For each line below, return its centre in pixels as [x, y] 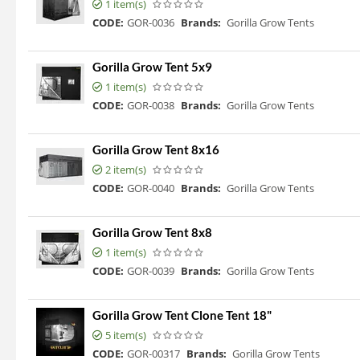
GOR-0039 [151, 271]
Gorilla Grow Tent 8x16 [156, 150]
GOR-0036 [151, 23]
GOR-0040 [151, 188]
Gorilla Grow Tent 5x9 [152, 67]
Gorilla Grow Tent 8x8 [152, 233]
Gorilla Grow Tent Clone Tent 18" [182, 315]
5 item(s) [126, 335]
